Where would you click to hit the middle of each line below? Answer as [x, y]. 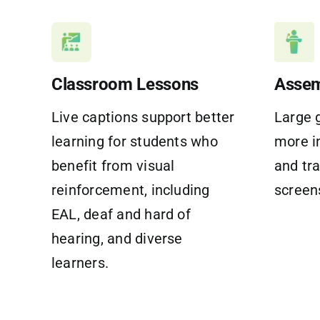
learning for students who [134, 141]
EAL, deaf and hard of [121, 214]
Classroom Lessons [125, 84]
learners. [80, 262]
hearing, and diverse [117, 238]
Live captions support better [143, 117]
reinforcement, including [130, 190]
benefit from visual [113, 165]
